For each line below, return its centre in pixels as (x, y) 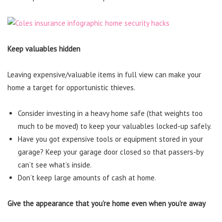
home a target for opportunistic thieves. (71, 87)
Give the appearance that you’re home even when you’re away (107, 203)
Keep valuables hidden (44, 49)
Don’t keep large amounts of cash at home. (87, 178)
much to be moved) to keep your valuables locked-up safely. (115, 126)
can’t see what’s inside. (55, 165)
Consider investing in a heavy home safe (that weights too (110, 113)
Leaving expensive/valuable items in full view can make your (104, 75)
